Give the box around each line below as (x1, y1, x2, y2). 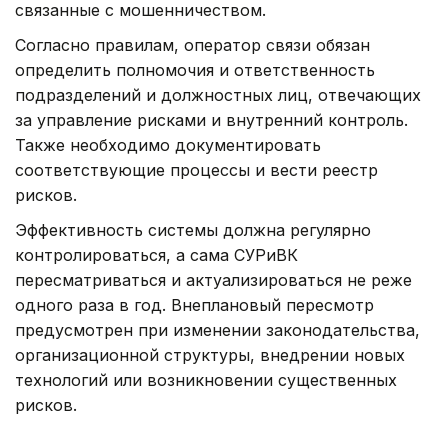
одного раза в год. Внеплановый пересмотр (15, 295, 374, 316)
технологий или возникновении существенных (15, 370, 397, 391)
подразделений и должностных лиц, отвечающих (15, 85, 421, 106)
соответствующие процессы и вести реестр (15, 160, 378, 181)
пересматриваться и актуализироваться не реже (15, 270, 412, 291)
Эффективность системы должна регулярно (15, 220, 371, 241)
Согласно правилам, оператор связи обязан (15, 35, 370, 56)
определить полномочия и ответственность (15, 60, 375, 81)
